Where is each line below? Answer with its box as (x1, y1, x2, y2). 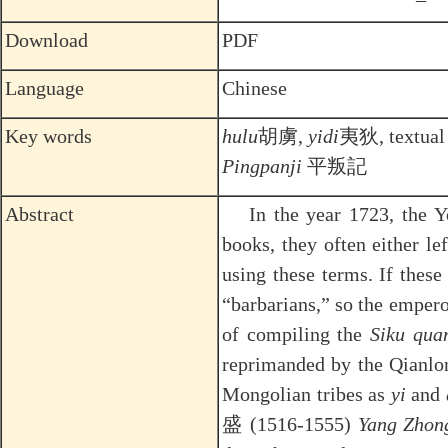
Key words (5, 125, 92, 147)
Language (5, 77, 84, 99)
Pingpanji (222, 155, 302, 177)
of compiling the (222, 323, 371, 345)
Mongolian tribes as (222, 383, 391, 405)
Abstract (5, 203, 74, 225)
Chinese (222, 77, 287, 99)
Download (5, 29, 88, 51)
